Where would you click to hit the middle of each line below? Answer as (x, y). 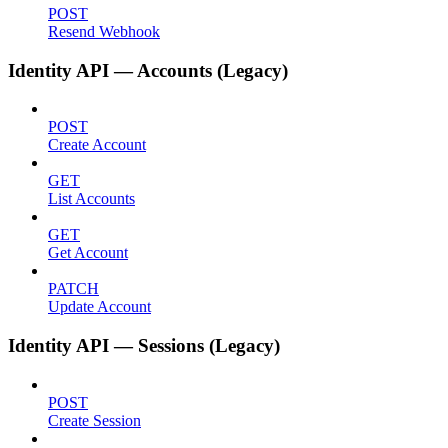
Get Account (88, 253)
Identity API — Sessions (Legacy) (144, 346)
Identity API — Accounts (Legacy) (148, 70)
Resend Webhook (104, 31)
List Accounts (91, 199)
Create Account (97, 145)
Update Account (99, 307)
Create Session (94, 420)
